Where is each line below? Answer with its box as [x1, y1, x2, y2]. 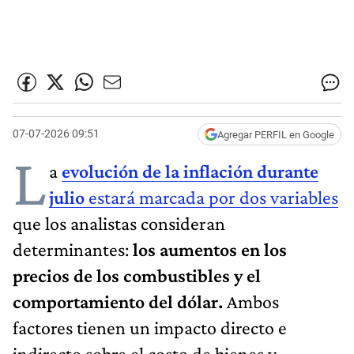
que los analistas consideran [13, 212, 225, 234]
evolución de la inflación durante [62, 160, 318, 182]
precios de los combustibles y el [13, 264, 261, 286]
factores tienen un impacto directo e [13, 316, 287, 338]
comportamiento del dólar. [13, 290, 227, 312]
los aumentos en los [129, 238, 287, 260]
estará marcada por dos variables [88, 186, 338, 208]
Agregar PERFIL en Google [217, 128, 334, 141]
